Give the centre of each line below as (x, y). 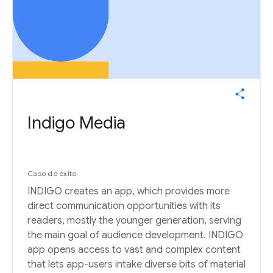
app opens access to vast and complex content (134, 250)
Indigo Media (76, 123)
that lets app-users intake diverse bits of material (136, 265)
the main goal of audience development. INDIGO (135, 236)
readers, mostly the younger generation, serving (134, 221)
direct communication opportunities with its (124, 206)
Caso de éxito (52, 174)
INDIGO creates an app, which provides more (129, 192)
